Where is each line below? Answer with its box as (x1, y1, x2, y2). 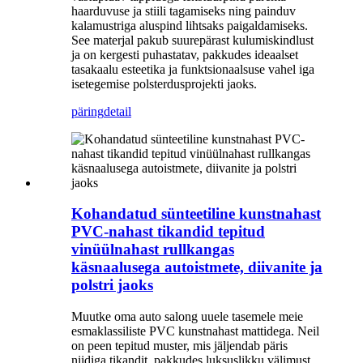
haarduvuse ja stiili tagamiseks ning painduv (71, 3, 296, 18)
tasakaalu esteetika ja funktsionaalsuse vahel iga (71, 62, 314, 76)
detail (104, 104, 131, 118)
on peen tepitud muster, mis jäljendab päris (71, 339, 288, 352)
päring (71, 104, 104, 118)
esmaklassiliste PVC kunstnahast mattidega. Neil (71, 324, 319, 338)
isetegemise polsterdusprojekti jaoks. (71, 76, 257, 91)
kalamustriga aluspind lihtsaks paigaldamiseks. (71, 18, 308, 32)
